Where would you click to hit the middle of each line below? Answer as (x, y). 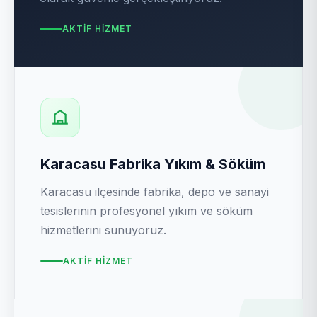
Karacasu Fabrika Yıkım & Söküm (153, 164)
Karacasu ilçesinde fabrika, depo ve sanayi (155, 192)
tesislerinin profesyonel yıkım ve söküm (146, 211)
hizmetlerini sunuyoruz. (103, 230)
